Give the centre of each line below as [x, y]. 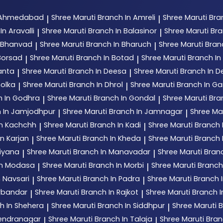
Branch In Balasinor [122, 31]
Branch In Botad [105, 57]
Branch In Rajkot [110, 192]
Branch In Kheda [112, 138]
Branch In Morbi [116, 165]
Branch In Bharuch [119, 44]
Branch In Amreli [126, 17]
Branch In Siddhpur [131, 205]
